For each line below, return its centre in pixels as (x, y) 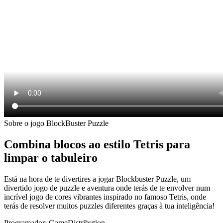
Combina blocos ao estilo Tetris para (97, 144)
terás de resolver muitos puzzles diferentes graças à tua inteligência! (109, 206)
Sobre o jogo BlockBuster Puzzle (56, 123)
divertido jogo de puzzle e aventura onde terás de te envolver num (107, 188)
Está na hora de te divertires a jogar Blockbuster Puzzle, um (97, 179)
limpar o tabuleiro (51, 158)
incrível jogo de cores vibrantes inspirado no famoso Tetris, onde (105, 197)
